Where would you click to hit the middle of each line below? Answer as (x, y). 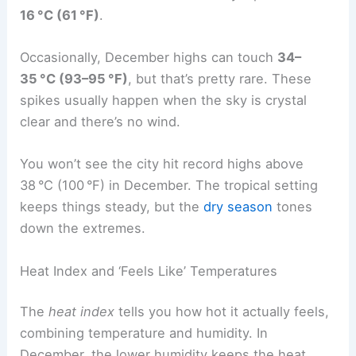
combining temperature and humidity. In (144, 333)
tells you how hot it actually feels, (222, 312)
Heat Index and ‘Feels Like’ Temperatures (149, 271)
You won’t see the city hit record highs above (162, 164)
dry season (238, 207)
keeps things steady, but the (112, 207)
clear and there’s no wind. (101, 122)
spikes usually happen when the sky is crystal (164, 101)
